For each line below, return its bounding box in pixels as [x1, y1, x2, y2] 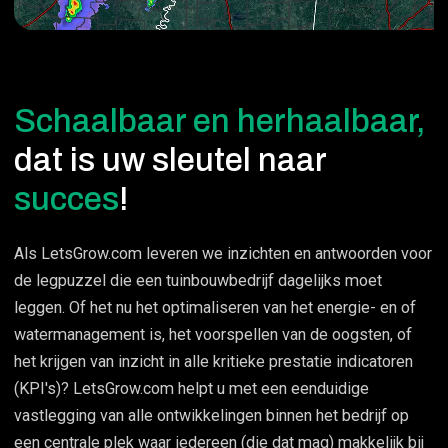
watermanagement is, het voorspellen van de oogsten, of [14, 325, 413, 345]
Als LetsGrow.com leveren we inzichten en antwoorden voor [14, 244, 433, 264]
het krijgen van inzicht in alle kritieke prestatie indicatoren [14, 352, 414, 372]
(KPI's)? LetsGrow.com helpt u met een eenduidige [14, 379, 370, 399]
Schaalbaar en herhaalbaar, [14, 102, 433, 139]
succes [14, 180, 120, 217]
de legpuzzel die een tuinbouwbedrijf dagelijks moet [14, 271, 383, 291]
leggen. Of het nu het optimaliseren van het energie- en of [14, 298, 417, 318]
